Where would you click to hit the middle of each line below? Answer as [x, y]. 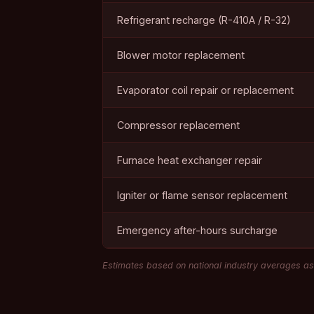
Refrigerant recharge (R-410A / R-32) [204, 20]
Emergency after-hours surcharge [197, 230]
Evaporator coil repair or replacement [205, 90]
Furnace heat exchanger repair [190, 160]
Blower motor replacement [181, 55]
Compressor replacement [178, 125]
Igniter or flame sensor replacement [202, 195]
